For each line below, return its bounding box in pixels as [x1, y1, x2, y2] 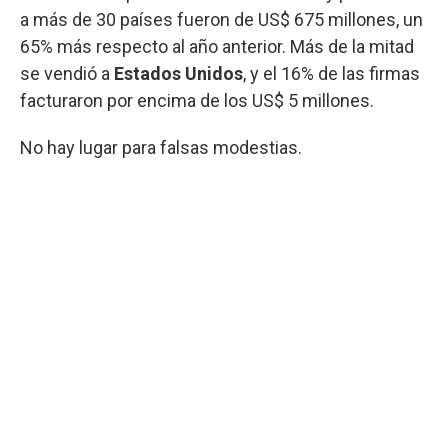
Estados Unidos [114, 62, 243, 84]
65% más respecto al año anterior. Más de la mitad [20, 35, 414, 57]
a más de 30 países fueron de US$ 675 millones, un [20, 8, 423, 30]
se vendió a [20, 62, 114, 84]
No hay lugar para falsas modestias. [20, 136, 302, 158]
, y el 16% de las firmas [243, 62, 420, 84]
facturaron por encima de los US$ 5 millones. [20, 89, 374, 111]
